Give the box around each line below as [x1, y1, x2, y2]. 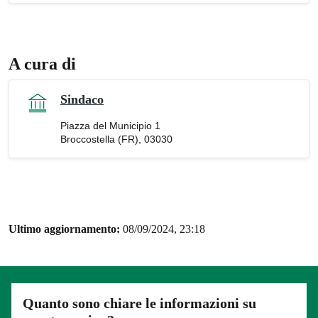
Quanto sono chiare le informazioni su [23, 295, 256, 311]
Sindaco [60, 92, 104, 106]
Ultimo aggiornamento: [9, 223, 123, 235]
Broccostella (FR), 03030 [60, 133, 172, 145]
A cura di [9, 55, 76, 73]
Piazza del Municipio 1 [60, 120, 160, 131]
